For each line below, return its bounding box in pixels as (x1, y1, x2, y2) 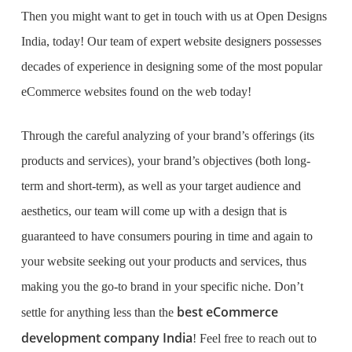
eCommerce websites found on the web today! (20, 85, 255, 98)
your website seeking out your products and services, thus (20, 255, 306, 268)
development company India (20, 329, 192, 346)
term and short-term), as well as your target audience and (20, 179, 301, 192)
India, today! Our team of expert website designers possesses (20, 35, 321, 48)
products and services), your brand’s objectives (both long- (20, 154, 310, 167)
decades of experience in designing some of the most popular (20, 60, 322, 73)
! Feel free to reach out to (192, 332, 317, 345)
